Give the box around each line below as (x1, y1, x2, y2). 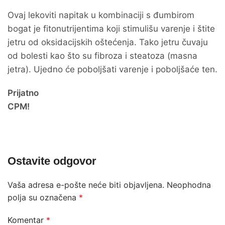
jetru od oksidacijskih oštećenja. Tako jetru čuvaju (8, 37, 208, 47)
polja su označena (8, 192, 79, 202)
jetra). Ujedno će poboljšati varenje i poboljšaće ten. (8, 64, 217, 74)
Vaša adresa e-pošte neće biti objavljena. (8, 180, 164, 190)
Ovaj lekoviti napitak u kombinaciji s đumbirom (8, 10, 194, 20)
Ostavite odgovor (8, 155, 96, 167)
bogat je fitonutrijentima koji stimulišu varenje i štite (8, 24, 215, 34)
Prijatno (8, 88, 39, 98)
